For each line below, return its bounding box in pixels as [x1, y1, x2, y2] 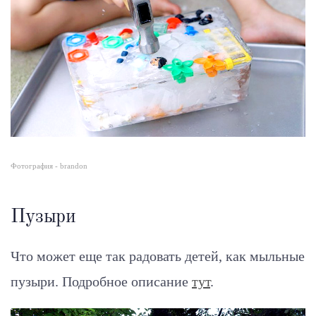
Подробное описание [62, 274, 192, 290]
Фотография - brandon [11, 162, 87, 171]
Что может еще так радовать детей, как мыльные [11, 248, 305, 265]
